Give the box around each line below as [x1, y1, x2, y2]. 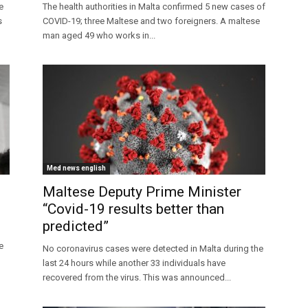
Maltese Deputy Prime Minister [43, 184, 241, 201]
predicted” [43, 218, 109, 235]
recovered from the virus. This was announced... [43, 272, 231, 283]
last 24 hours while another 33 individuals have [43, 258, 225, 269]
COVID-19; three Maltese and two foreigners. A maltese [43, 16, 260, 27]
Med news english [47, 164, 106, 173]
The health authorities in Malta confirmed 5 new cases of [43, 1, 265, 12]
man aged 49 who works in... [43, 30, 155, 41]
